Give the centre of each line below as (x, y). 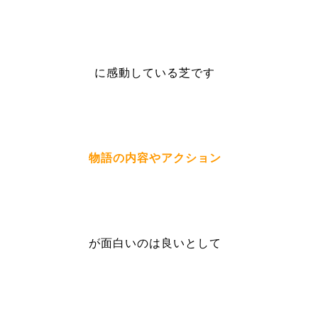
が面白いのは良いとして (155, 243)
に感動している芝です (155, 73)
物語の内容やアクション (155, 158)
